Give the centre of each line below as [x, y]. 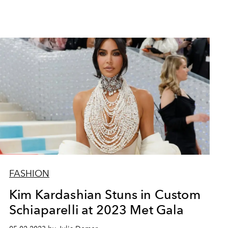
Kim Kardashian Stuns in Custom [105, 194]
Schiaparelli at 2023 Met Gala [96, 210]
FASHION [29, 174]
